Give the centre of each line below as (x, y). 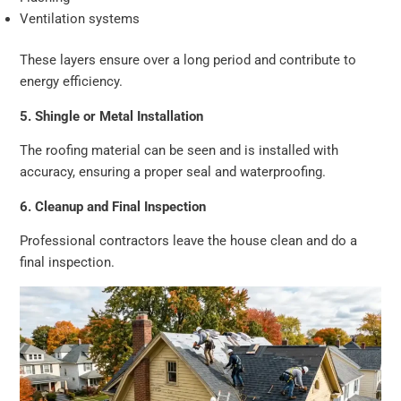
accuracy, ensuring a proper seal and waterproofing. (173, 172)
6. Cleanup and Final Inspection (113, 206)
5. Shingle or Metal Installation (112, 116)
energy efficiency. (72, 81)
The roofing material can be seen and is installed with (179, 151)
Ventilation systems (80, 19)
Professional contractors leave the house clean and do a (189, 241)
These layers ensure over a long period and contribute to (188, 60)
